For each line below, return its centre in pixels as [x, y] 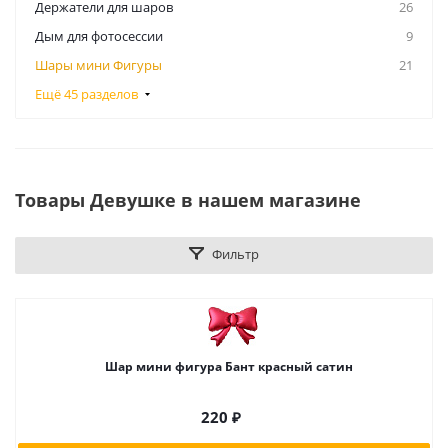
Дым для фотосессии [99, 36]
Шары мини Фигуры [98, 65]
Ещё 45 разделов [86, 94]
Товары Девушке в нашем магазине [188, 200]
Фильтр [235, 254]
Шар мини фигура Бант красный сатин [229, 366]
